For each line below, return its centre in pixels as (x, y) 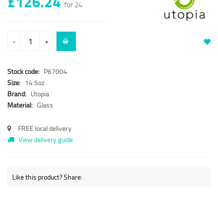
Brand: (18, 94)
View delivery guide (45, 140)
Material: (21, 105)
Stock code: (23, 72)
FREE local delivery (44, 128)
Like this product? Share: (47, 177)
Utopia (40, 94)
